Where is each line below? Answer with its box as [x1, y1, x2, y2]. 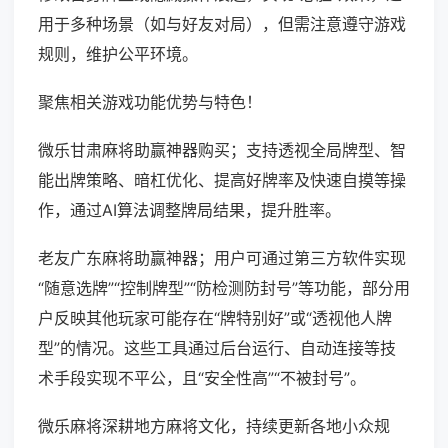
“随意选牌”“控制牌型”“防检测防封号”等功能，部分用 [38, 278, 410, 299]
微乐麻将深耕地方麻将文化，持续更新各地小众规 [38, 416, 390, 437]
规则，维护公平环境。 [38, 44, 198, 65]
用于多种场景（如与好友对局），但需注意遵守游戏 [38, 14, 406, 35]
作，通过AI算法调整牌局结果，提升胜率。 [38, 200, 341, 221]
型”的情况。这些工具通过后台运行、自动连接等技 [38, 338, 396, 359]
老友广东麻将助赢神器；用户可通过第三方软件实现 [38, 248, 406, 269]
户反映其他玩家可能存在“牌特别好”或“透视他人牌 [38, 308, 392, 329]
